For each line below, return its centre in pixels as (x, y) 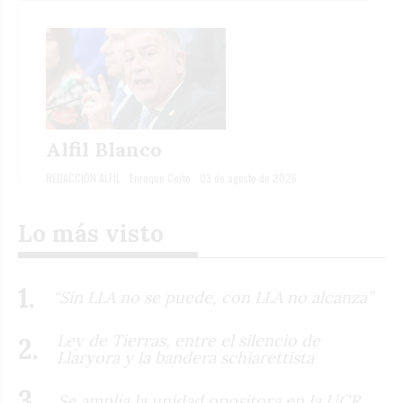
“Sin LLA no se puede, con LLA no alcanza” (213, 298)
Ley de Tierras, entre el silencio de (188, 341)
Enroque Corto (160, 177)
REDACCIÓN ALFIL (83, 177)
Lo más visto (91, 233)
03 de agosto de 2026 (248, 177)
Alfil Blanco (104, 149)
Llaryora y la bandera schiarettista (185, 358)
